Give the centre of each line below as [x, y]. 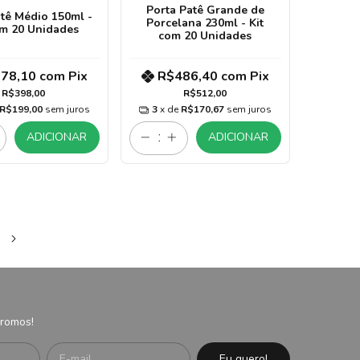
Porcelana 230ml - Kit [205, 23]
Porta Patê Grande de [205, 10]
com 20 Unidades [205, 36]
